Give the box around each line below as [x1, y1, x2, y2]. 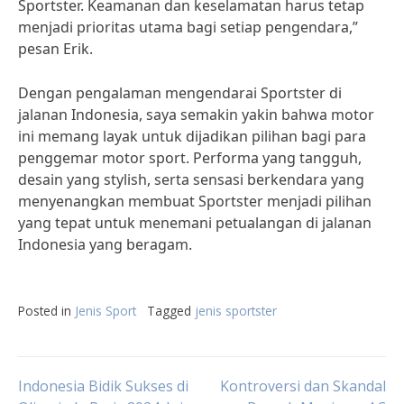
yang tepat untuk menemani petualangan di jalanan [18, 213, 372, 233]
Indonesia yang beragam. [18, 234, 192, 254]
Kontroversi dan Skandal [220, 376, 386, 396]
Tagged [147, 302, 195, 319]
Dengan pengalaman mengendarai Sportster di [18, 83, 342, 103]
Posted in [18, 302, 75, 319]
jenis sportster [195, 302, 277, 319]
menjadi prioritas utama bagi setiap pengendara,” [18, 17, 358, 37]
